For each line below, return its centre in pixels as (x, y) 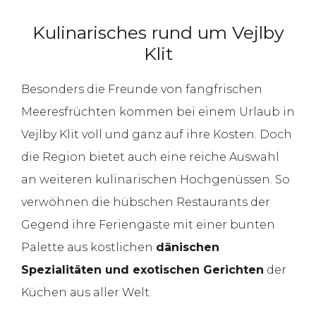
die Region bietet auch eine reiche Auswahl (150, 157)
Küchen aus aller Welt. (86, 292)
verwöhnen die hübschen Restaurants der (146, 202)
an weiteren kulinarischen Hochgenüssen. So (156, 179)
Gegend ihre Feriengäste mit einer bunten (148, 224)
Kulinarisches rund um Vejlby (158, 32)
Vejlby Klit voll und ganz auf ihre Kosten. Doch (157, 134)
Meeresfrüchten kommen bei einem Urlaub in (158, 111)
